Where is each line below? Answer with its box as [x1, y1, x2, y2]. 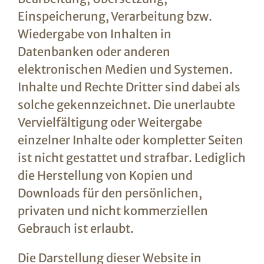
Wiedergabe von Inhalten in [17, 27, 171, 41]
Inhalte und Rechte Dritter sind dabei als [17, 80, 240, 94]
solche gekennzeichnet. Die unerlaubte [17, 97, 235, 112]
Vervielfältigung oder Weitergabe [17, 115, 202, 130]
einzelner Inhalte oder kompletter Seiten [17, 133, 243, 147]
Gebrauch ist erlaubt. [17, 221, 134, 236]
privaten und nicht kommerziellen [17, 203, 208, 218]
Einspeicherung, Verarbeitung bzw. [17, 9, 212, 24]
